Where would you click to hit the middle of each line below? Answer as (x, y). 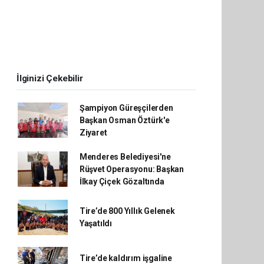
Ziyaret (93, 132)
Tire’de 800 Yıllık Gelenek (127, 211)
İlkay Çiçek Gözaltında (122, 181)
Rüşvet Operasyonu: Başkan (132, 169)
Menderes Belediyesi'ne (125, 156)
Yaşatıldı (96, 223)
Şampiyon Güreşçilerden (126, 108)
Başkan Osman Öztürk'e (124, 120)
